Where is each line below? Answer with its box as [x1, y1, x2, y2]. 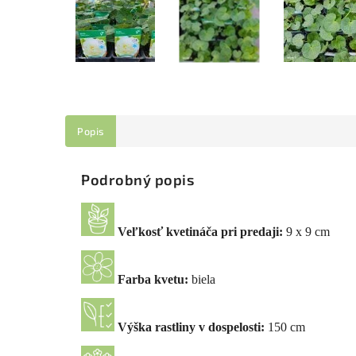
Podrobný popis [81, 171, 194, 189]
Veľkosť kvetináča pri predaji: [118, 225, 286, 239]
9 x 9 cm [286, 225, 330, 239]
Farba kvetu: [114, 273, 192, 287]
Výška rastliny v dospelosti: [114, 320, 265, 335]
